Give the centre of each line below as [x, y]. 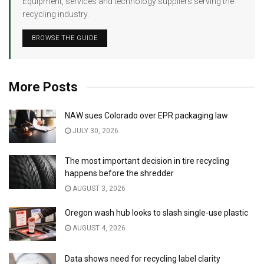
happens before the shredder [119, 174]
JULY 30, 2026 [95, 131]
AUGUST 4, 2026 [98, 228]
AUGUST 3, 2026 [98, 189]
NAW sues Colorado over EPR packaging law [146, 116]
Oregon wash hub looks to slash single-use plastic [156, 213]
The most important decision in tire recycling [147, 161]
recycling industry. [56, 14]
